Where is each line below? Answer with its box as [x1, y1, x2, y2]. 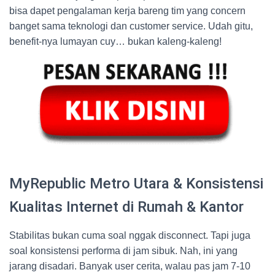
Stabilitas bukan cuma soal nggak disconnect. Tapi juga [9, 230, 250, 241]
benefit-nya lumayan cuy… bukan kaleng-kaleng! [9, 36, 222, 47]
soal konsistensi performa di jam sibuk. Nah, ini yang [9, 245, 238, 256]
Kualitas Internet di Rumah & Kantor [9, 198, 244, 215]
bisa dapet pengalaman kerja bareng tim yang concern [9, 6, 246, 17]
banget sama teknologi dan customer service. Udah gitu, [9, 21, 253, 32]
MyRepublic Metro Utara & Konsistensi [9, 174, 263, 192]
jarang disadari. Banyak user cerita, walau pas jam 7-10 [9, 260, 250, 271]
